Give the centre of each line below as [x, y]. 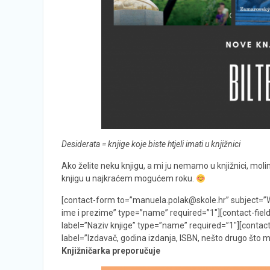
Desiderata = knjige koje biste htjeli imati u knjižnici [151, 144]
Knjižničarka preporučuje [111, 251]
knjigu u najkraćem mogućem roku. [129, 179]
